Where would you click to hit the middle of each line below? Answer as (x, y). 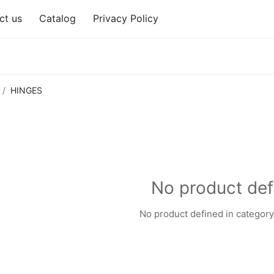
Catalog (57, 19)
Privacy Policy (125, 19)
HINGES (26, 90)
